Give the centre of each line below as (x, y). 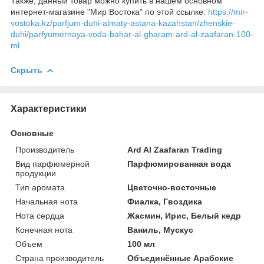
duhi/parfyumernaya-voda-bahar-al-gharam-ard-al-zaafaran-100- (132, 34)
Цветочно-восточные (172, 187)
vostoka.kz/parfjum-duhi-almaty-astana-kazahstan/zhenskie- (123, 23)
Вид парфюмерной (52, 164)
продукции (36, 173)
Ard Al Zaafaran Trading (175, 149)
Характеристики (49, 108)
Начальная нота (47, 201)
